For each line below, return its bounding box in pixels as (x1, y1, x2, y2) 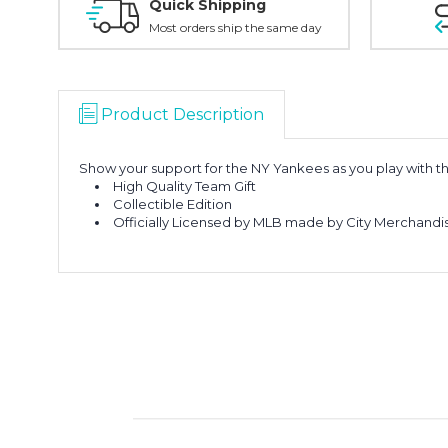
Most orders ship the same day (149, 20, 322, 35)
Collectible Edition (113, 196, 233, 212)
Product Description (101, 105, 264, 124)
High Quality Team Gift (113, 178, 257, 194)
